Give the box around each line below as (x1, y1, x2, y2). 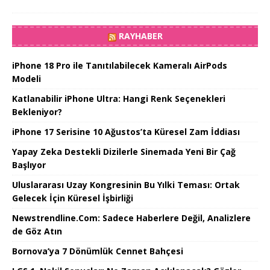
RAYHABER (118, 30, 163, 42)
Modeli (12, 73, 41, 85)
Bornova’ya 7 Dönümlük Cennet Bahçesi (12, 245, 183, 257)
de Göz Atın (12, 225, 62, 237)
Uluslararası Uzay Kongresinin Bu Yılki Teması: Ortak (12, 179, 240, 191)
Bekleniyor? (12, 106, 62, 118)
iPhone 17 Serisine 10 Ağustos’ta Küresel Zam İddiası (12, 126, 240, 138)
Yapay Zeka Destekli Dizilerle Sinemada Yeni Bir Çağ (12, 146, 236, 158)
